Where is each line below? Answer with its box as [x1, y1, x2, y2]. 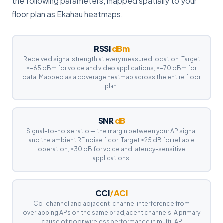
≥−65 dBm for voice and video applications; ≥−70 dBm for [26, 64, 197, 72]
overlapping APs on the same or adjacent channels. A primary [23, 208, 200, 216]
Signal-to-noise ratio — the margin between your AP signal [26, 127, 197, 135]
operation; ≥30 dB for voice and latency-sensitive [38, 145, 185, 153]
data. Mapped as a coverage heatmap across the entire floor [22, 73, 201, 81]
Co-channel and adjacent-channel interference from [33, 199, 190, 207]
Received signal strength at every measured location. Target [23, 55, 200, 63]
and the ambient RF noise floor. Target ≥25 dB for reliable [28, 136, 195, 144]
